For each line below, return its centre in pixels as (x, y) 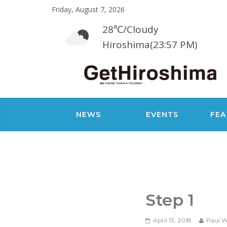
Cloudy (143, 29)
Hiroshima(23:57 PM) (150, 45)
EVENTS (162, 115)
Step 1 (170, 200)
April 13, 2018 (172, 220)
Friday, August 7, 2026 (88, 9)
